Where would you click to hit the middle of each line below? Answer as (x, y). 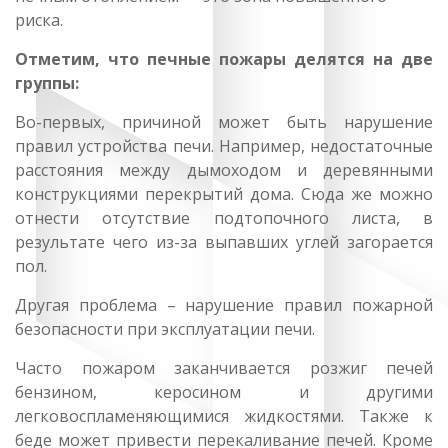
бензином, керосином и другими (224, 392)
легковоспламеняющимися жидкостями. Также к (224, 416)
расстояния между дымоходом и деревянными (224, 170)
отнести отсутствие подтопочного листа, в (224, 218)
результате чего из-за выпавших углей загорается (224, 242)
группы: (47, 83)
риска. (41, 20)
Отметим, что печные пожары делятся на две (224, 59)
